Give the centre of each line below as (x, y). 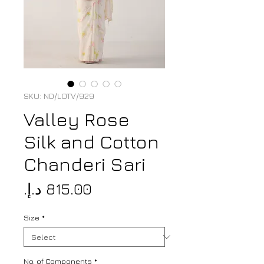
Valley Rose (77, 119)
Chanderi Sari (85, 164)
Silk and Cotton (91, 142)
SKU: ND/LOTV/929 (59, 96)
